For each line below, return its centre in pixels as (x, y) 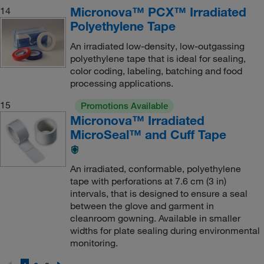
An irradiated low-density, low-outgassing (157, 46)
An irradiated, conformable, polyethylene (155, 168)
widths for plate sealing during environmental (165, 230)
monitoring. (94, 242)
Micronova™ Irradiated (137, 120)
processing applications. (121, 83)
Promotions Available (124, 105)
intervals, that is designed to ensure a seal (159, 193)
